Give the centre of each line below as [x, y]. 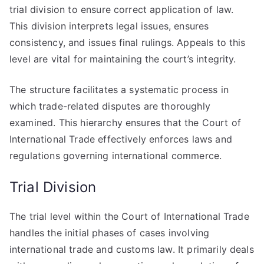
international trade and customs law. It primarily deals [132, 249]
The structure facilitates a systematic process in [119, 90]
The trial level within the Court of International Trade [129, 216]
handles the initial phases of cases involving [110, 233]
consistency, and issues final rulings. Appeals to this [128, 42]
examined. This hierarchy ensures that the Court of [126, 123]
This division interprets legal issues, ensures [109, 26]
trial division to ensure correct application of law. [122, 9]
